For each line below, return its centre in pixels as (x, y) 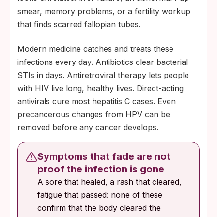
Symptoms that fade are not (104, 156)
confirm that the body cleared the (99, 208)
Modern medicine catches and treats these (95, 49)
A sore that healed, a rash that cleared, (109, 182)
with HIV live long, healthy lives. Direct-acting (101, 88)
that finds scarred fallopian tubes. (79, 24)
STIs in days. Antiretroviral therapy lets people (103, 75)
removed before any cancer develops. (88, 127)
